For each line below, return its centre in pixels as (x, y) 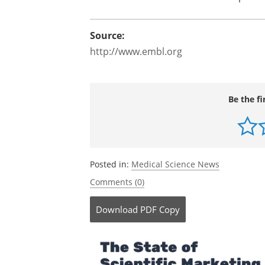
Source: (107, 35)
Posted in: (111, 164)
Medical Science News (175, 164)
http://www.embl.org (136, 51)
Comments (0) (117, 182)
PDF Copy (160, 209)
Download (117, 209)
